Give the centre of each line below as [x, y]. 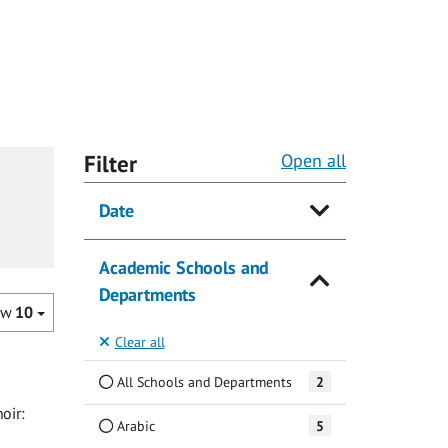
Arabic [133, 425]
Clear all [139, 341]
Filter [110, 164]
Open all [313, 161]
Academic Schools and [183, 268]
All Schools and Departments [202, 381]
